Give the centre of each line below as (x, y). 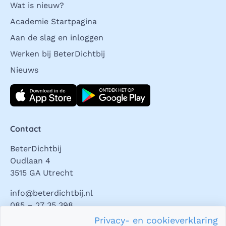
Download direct (41, 90)
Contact (26, 128)
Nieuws (24, 70)
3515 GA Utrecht (42, 173)
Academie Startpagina (53, 21)
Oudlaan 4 (30, 160)
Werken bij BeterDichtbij (58, 53)
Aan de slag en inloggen (57, 37)
